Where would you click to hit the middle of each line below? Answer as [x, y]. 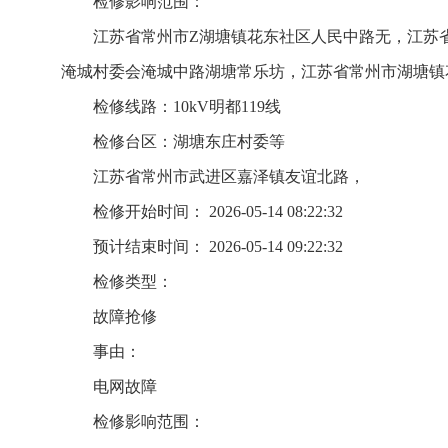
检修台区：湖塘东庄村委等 [189, 141]
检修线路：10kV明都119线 [187, 106]
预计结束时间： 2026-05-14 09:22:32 [218, 246]
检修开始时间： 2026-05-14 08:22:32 [218, 211]
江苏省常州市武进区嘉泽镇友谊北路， [229, 176]
